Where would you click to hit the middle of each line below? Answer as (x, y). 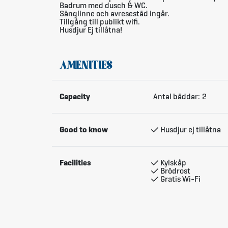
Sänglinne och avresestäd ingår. (115, 13)
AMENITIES (86, 65)
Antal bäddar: (177, 96)
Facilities (75, 163)
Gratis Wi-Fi (180, 179)
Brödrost (175, 171)
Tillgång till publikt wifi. (100, 22)
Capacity (75, 96)
